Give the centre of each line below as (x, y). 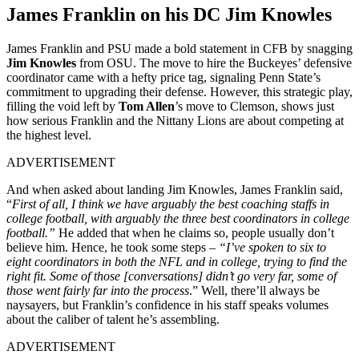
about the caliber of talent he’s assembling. (113, 319)
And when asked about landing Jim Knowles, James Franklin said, (175, 189)
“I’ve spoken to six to (271, 247)
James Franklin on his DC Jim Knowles (169, 14)
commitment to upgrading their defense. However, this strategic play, (179, 91)
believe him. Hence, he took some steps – (111, 247)
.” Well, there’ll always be (254, 290)
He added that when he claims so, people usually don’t (196, 232)
